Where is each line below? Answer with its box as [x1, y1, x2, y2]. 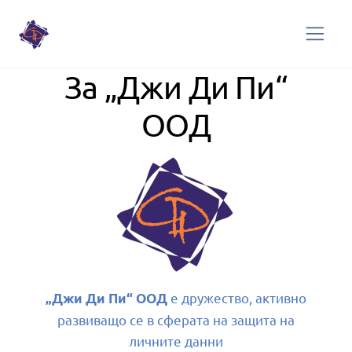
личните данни [129, 332, 223, 349]
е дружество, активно [167, 288, 306, 306]
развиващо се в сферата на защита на [57, 310, 295, 328]
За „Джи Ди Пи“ [64, 68, 288, 105]
